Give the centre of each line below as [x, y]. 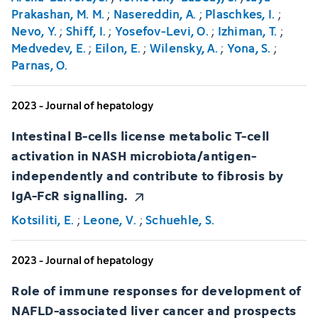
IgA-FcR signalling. [70, 195]
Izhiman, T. [247, 32]
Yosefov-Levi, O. [161, 32]
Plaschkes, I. [240, 15]
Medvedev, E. [49, 49]
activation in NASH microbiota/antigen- [134, 155]
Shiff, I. [86, 32]
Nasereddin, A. [155, 15]
